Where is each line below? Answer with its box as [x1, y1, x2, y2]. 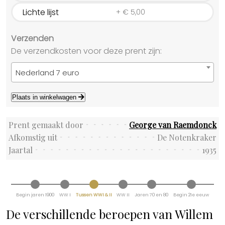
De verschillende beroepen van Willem [6, 206, 213, 222]
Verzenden [11, 33, 54, 44]
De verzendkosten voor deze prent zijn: [11, 45, 162, 57]
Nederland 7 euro [16, 67, 79, 78]
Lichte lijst [23, 6, 59, 18]
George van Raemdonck [129, 119, 216, 130]
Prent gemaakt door [9, 119, 83, 130]
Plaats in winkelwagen [12, 93, 78, 101]
